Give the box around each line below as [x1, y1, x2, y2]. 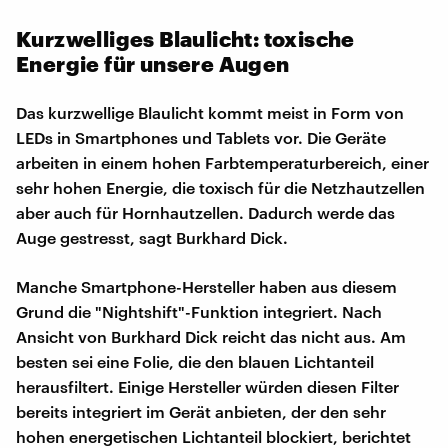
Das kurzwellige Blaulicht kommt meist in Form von [16, 102, 404, 122]
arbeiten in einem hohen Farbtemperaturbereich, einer [16, 152, 429, 172]
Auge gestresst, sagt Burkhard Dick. [16, 227, 288, 247]
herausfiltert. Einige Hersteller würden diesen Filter [16, 376, 399, 396]
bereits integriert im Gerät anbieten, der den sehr [16, 401, 386, 421]
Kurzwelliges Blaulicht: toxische [16, 25, 355, 51]
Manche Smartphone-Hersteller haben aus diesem [16, 276, 397, 296]
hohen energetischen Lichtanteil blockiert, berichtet [16, 426, 411, 446]
